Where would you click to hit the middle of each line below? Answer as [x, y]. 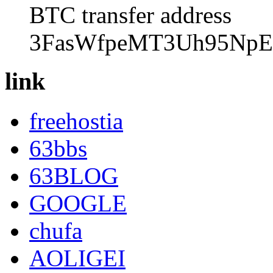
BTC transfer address [130, 15]
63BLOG [74, 176]
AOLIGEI [77, 258]
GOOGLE [78, 203]
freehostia [76, 121]
